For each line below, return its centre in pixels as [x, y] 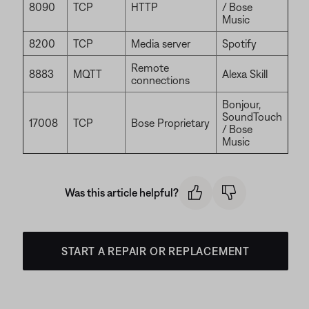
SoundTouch [252, 117]
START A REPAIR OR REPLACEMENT [156, 251]
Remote [150, 68]
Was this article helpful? [122, 193]
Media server [161, 43]
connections [160, 80]
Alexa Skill [245, 74]
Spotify [239, 43]
